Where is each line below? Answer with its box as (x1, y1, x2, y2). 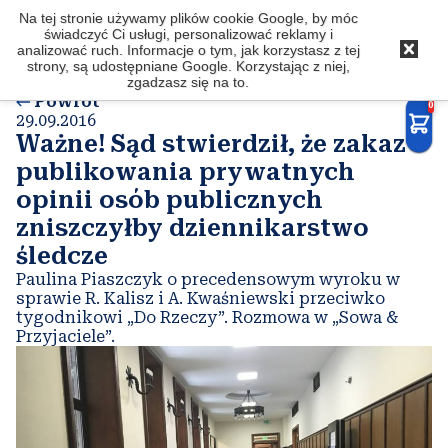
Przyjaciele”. (16, 327, 115, 346)
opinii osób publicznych (16, 186, 323, 214)
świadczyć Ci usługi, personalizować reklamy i (43, 26, 333, 42)
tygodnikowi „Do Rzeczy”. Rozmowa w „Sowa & (16, 308, 398, 327)
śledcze (16, 242, 108, 270)
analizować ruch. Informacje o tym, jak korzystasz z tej (16, 42, 360, 58)
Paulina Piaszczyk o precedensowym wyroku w (16, 270, 400, 289)
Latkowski (16, 22, 141, 50)
